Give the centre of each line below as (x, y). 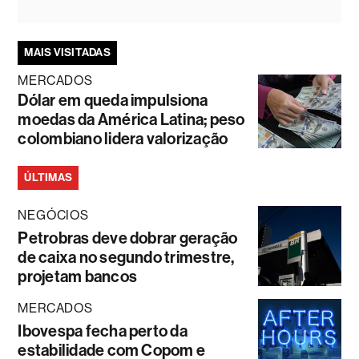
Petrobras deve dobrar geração (128, 238)
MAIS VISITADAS (67, 52)
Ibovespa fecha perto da (103, 331)
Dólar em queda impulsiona (113, 100)
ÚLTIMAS (48, 177)
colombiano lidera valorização (123, 138)
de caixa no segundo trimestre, (126, 257)
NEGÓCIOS (53, 215)
